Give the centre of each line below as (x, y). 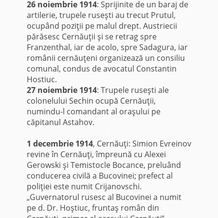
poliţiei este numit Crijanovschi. (84, 187)
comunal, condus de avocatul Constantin (101, 69)
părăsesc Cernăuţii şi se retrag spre (91, 37)
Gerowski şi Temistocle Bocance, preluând (104, 165)
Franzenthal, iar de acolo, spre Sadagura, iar (107, 47)
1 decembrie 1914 (60, 144)
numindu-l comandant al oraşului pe (93, 112)
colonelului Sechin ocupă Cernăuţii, (91, 101)
